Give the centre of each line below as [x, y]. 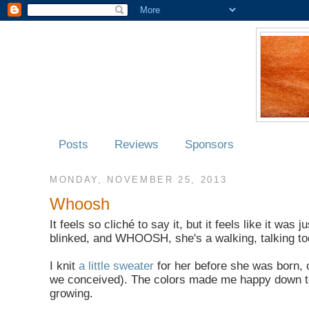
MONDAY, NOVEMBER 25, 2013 [139, 180]
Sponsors [210, 144]
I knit [64, 266]
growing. [71, 293]
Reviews [137, 144]
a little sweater [116, 266]
